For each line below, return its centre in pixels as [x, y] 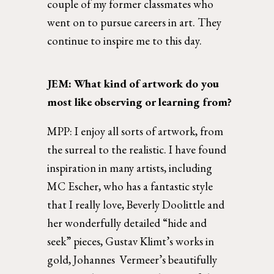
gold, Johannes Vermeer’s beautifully [132, 260]
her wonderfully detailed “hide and [127, 223]
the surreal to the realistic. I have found [137, 150]
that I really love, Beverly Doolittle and [136, 205]
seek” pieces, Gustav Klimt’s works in [131, 242]
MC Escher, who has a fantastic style [130, 187]
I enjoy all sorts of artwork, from [149, 131]
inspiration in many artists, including [130, 168]
